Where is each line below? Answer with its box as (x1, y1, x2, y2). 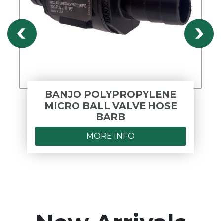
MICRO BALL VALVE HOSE (44, 99, 177, 111)
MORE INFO (86, 131, 135, 141)
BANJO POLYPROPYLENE (45, 88, 176, 100)
